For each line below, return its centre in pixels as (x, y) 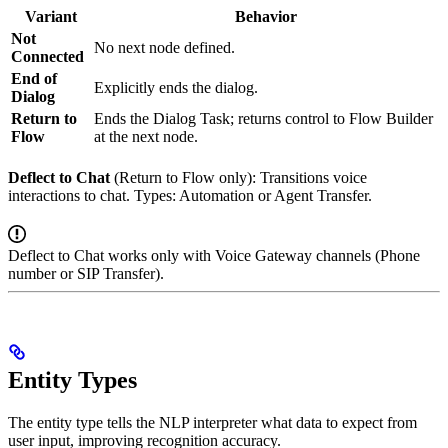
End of (34, 79)
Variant (50, 17)
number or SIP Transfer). (86, 274)
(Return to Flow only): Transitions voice (238, 178)
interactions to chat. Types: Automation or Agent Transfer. (190, 196)
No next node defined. (164, 48)
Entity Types (72, 380)
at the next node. (146, 137)
